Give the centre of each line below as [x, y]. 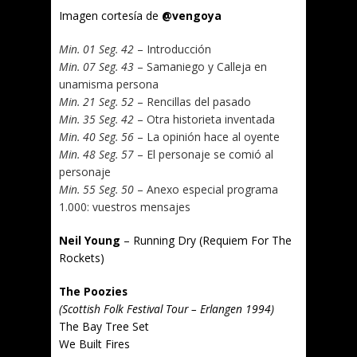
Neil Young [90, 240]
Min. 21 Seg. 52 [96, 102]
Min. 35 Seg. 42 [96, 119]
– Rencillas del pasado [192, 102]
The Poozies [93, 291]
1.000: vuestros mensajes [125, 207]
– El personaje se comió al [204, 154]
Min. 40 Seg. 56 [96, 137]
